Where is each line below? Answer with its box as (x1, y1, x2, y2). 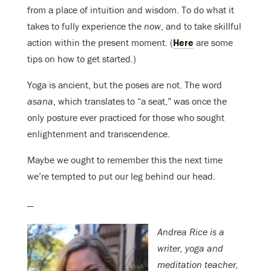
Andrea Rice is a (157, 226, 224, 238)
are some (194, 36, 233, 48)
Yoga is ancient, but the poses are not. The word (27, 78, 222, 91)
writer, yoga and (157, 242, 223, 255)
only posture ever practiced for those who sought (27, 111, 224, 123)
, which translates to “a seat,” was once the (53, 94, 227, 107)
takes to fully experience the (27, 19, 144, 32)
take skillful (194, 19, 241, 32)
